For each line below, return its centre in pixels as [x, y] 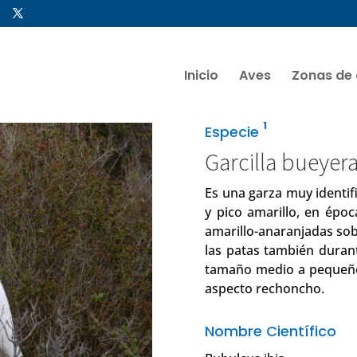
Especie [234, 132]
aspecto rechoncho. [265, 288]
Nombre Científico [271, 331]
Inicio [201, 75]
